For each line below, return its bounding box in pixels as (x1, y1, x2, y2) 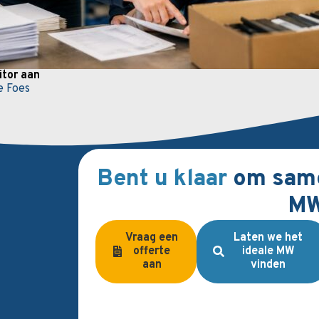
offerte (133, 244, 171, 258)
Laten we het (234, 230, 303, 245)
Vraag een (125, 230, 179, 245)
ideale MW (241, 244, 295, 258)
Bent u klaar (97, 164, 233, 194)
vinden (251, 257, 286, 272)
